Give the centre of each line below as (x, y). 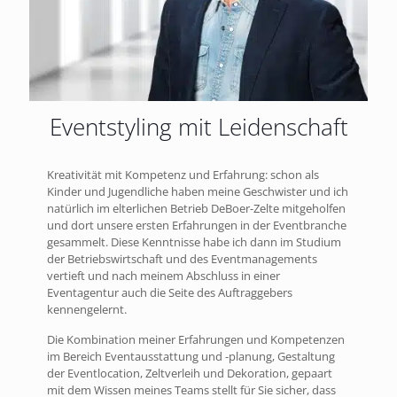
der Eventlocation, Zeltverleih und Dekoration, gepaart (190, 373)
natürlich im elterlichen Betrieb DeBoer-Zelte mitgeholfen (196, 208)
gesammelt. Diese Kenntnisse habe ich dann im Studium (194, 241)
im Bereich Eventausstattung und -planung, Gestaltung (191, 356)
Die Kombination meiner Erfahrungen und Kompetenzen (196, 339)
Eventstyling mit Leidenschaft (198, 126)
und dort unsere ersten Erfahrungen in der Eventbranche (197, 225)
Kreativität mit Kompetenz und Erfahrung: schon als (183, 174)
